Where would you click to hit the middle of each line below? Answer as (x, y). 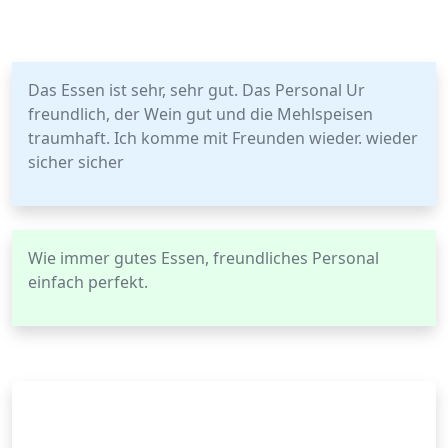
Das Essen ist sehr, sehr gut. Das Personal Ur (196, 90)
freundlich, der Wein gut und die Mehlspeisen (200, 114)
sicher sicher (76, 162)
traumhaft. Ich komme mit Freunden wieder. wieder (223, 138)
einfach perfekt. (88, 282)
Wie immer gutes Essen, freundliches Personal (203, 258)
